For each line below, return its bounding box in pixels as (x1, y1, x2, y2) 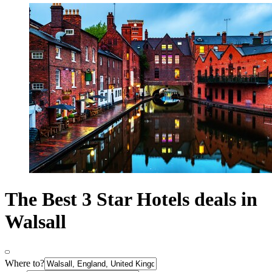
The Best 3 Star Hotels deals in (5, 188, 257, 211)
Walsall (5, 211, 66, 233)
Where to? (5, 257, 44, 268)
